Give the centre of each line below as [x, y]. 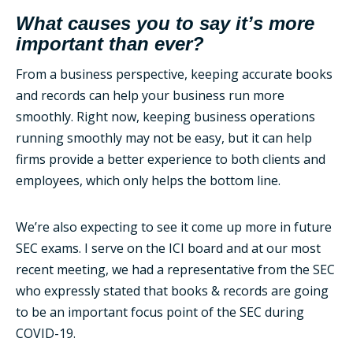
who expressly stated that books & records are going [172, 291]
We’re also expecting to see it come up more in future [174, 227]
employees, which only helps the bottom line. [148, 180]
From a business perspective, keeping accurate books [174, 74]
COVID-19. [46, 333]
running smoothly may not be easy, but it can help [164, 138]
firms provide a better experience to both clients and [171, 159]
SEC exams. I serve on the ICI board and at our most [168, 248]
